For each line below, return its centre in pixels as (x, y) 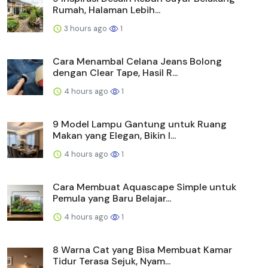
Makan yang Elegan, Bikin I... (114, 135)
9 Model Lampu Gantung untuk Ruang (140, 124)
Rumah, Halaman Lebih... (106, 10)
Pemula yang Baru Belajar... (112, 198)
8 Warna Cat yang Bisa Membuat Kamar (142, 249)
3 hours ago (86, 28)
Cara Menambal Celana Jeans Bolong (137, 61)
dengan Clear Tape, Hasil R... (115, 72)
